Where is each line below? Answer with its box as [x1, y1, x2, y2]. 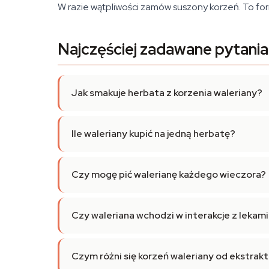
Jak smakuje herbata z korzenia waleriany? [71, 86, 262, 99]
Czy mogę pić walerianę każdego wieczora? [71, 168, 266, 181]
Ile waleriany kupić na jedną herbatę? [71, 127, 235, 140]
